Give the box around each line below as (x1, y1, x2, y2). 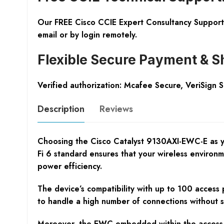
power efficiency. (37, 160, 102, 172)
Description (37, 102, 84, 116)
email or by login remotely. (37, 29, 137, 41)
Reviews (99, 102, 133, 116)
